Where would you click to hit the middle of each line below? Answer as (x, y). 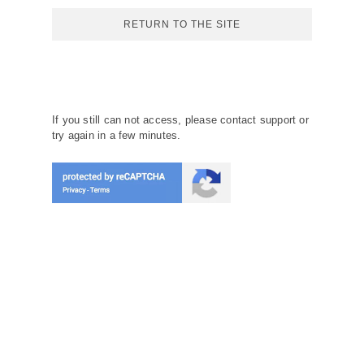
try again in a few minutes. (117, 135)
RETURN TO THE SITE (182, 24)
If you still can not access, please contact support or (180, 120)
